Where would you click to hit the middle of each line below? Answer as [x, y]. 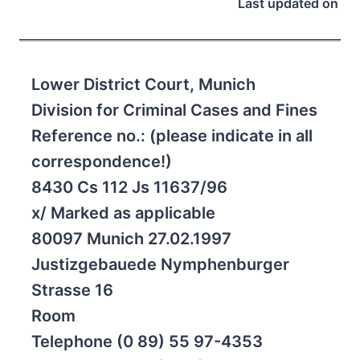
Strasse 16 [72, 290]
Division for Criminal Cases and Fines [174, 110]
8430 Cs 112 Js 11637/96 [129, 187]
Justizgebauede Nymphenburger [160, 264]
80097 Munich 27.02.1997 [131, 239]
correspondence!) [102, 162]
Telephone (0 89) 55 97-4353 [147, 342]
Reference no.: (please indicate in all [172, 136]
